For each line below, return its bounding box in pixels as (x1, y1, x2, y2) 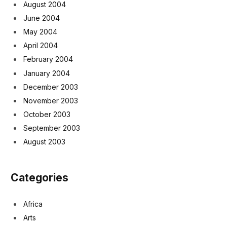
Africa (23, 199, 43, 208)
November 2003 (23, 96, 78, 105)
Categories (11, 171, 68, 184)
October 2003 (23, 110, 70, 119)
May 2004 (23, 27, 57, 36)
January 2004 (23, 68, 70, 78)
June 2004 (23, 14, 60, 22)
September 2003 (23, 124, 80, 133)
